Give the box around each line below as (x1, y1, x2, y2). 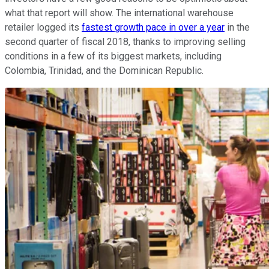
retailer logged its (5, 22, 82, 34)
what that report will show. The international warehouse (5, 7, 234, 19)
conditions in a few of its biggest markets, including (5, 50, 222, 62)
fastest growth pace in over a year (82, 22, 225, 34)
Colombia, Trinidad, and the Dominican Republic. (5, 65, 204, 77)
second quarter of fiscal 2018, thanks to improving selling (5, 36, 246, 48)
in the (225, 22, 250, 34)
